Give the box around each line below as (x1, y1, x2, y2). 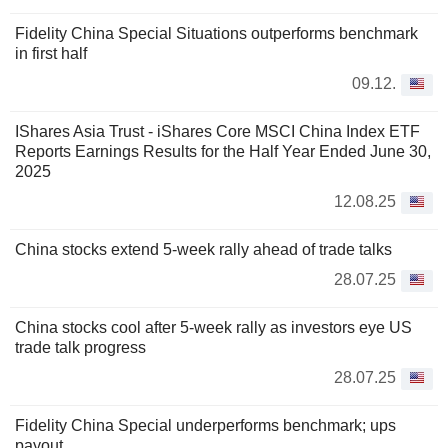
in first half (15, 45, 87, 62)
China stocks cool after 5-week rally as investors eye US (15, 319, 412, 336)
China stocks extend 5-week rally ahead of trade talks (15, 241, 392, 258)
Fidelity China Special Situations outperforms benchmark (15, 25, 418, 42)
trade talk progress (15, 339, 146, 356)
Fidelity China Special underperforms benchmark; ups (15, 417, 396, 434)
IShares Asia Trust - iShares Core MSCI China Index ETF (15, 123, 420, 140)
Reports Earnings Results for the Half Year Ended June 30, (15, 143, 431, 160)
